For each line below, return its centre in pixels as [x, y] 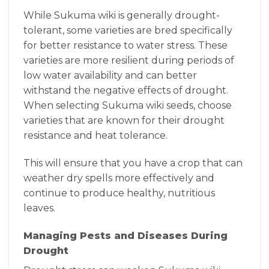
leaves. [39, 208]
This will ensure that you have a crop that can [133, 163]
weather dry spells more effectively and [119, 178]
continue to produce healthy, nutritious [119, 193]
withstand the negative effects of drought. [126, 91]
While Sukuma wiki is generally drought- [122, 16]
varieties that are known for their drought [124, 121]
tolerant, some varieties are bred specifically [128, 31]
